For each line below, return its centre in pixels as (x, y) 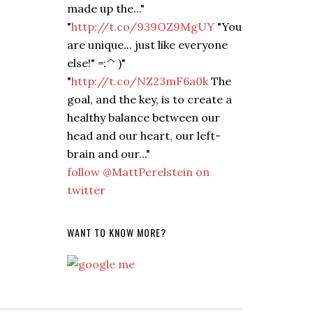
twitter (86, 190)
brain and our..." (109, 153)
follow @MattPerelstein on (138, 172)
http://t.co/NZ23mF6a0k (140, 81)
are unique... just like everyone (147, 44)
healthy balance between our (144, 117)
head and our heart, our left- (144, 135)
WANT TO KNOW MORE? (117, 232)
